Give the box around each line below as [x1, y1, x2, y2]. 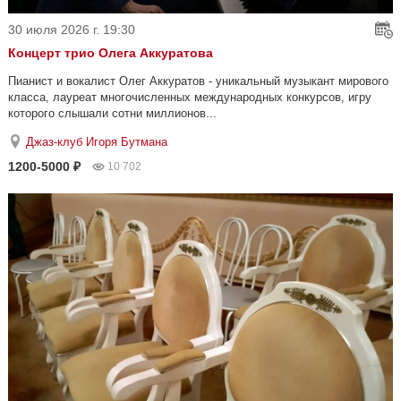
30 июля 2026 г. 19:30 [8, 21, 135, 37]
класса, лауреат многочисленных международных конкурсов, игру [8, 90, 371, 104]
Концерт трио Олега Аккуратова [8, 45, 213, 60]
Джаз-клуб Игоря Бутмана [26, 134, 167, 149]
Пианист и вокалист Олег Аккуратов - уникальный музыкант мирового [8, 73, 388, 88]
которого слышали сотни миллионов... [8, 106, 217, 120]
